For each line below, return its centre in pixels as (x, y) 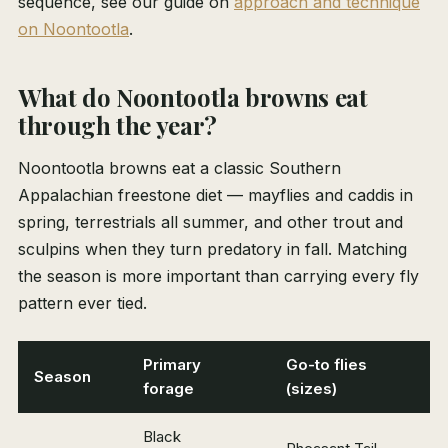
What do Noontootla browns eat (193, 97)
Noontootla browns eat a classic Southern (179, 168)
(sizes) (311, 389)
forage (168, 389)
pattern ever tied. (82, 303)
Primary (172, 365)
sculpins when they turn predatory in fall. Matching (212, 249)
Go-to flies (326, 365)
